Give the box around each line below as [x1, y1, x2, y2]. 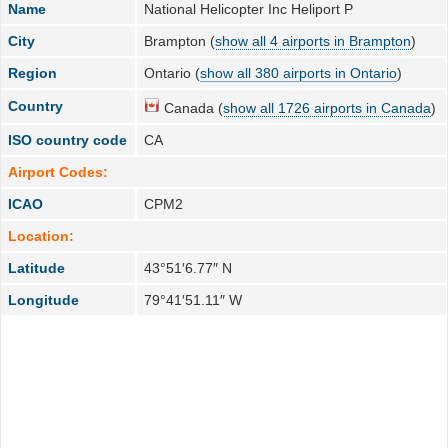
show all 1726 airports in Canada [223, 99, 432, 116]
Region [8, 64, 58, 81]
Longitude [8, 291, 80, 308]
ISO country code [8, 131, 128, 148]
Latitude [8, 259, 66, 276]
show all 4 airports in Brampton [215, 32, 412, 49]
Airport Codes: [8, 163, 109, 180]
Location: [8, 227, 75, 244]
